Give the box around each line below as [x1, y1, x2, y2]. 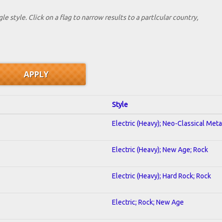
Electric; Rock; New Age [112, 198, 184, 206]
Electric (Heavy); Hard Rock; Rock [112, 171, 211, 180]
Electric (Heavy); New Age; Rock [112, 145, 208, 154]
